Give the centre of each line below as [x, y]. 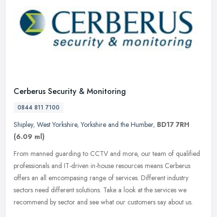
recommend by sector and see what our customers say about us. [103, 202]
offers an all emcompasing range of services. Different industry [101, 178]
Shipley [23, 124]
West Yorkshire [57, 124]
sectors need [31, 190]
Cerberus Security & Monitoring [70, 91]
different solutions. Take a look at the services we [119, 190]
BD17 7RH [173, 124]
